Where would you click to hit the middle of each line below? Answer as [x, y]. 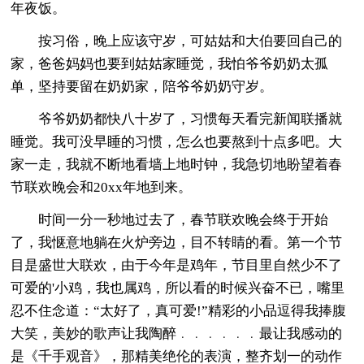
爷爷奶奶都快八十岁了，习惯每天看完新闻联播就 [177, 119]
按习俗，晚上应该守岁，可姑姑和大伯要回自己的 [177, 41]
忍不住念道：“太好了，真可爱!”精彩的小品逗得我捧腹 [179, 310]
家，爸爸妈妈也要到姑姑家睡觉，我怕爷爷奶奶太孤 [170, 63]
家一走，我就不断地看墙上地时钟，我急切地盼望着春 [177, 164]
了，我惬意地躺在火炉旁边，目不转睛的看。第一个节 [177, 242]
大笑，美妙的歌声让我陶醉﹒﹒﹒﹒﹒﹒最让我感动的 [177, 333]
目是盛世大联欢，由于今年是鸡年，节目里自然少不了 [177, 265]
